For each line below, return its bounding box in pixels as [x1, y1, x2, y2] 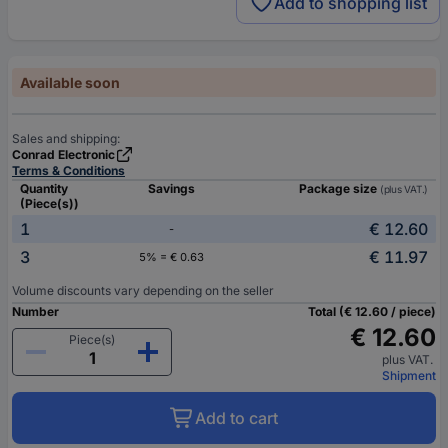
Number [12, 303, 59, 319]
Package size [298, 180, 380, 196]
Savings [147, 180, 195, 196]
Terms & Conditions [12, 162, 125, 178]
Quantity [20, 180, 68, 196]
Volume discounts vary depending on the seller [12, 282, 274, 298]
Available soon [20, 73, 120, 91]
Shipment [382, 367, 436, 383]
